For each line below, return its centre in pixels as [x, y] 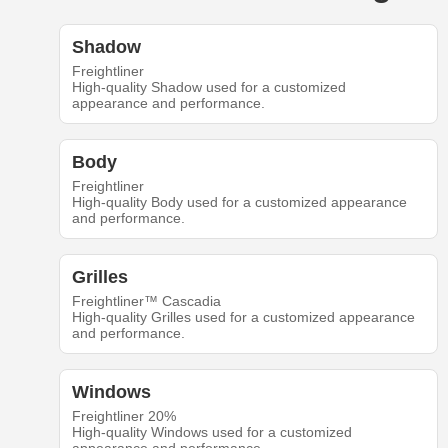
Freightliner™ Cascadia [146, 301]
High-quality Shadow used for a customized [208, 87]
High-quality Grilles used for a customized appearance [243, 317]
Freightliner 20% [123, 416]
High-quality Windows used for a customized [211, 432]
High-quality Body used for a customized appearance [239, 202]
